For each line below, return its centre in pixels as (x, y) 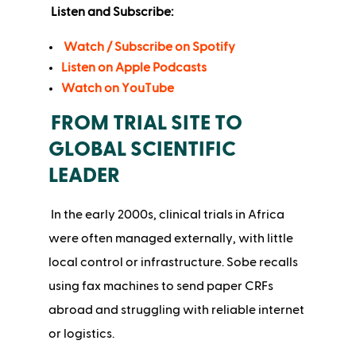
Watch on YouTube (117, 89)
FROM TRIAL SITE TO (146, 124)
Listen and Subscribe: (112, 12)
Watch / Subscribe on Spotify (149, 47)
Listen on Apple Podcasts (133, 68)
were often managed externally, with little (170, 239)
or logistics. (81, 334)
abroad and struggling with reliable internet (176, 310)
